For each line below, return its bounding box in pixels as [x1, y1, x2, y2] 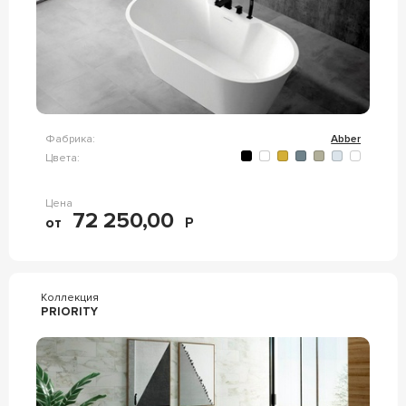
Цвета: [44, 150, 80, 165]
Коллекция [40, 291, 99, 304]
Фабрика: [44, 132, 95, 146]
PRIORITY [40, 304, 98, 319]
